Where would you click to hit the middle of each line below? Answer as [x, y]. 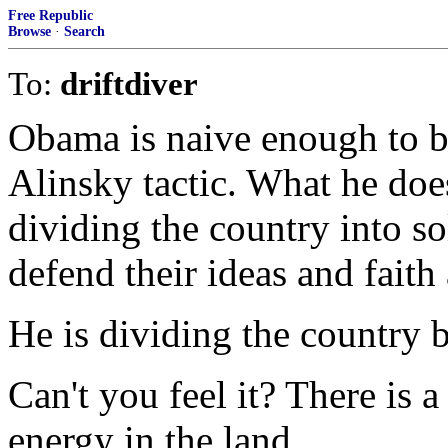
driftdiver [129, 83]
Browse [29, 31]
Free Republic [50, 15]
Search [84, 31]
